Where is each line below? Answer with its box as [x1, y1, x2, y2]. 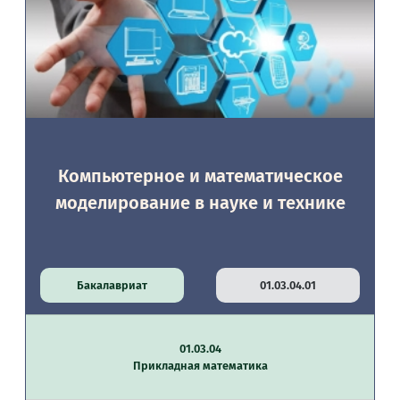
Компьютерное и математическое [57, 165, 343, 187]
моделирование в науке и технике [54, 192, 346, 213]
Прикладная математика [132, 359, 268, 372]
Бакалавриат [77, 279, 148, 292]
